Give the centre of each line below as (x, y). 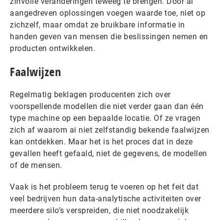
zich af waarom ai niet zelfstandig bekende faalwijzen (110, 130)
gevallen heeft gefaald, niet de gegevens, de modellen (109, 153)
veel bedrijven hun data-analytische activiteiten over (106, 199)
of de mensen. (37, 165)
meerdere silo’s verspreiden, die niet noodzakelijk (99, 210)
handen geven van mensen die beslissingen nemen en (109, 37)
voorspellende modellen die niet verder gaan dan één (107, 106)
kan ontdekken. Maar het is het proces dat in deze (101, 142)
